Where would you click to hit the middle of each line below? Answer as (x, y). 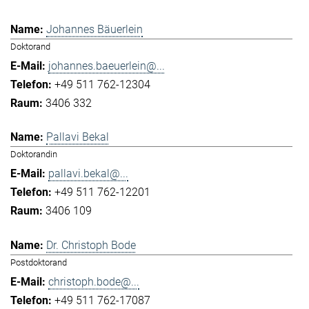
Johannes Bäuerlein (94, 29)
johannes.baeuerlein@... (107, 66)
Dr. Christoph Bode (91, 245)
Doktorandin (34, 154)
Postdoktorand (39, 262)
